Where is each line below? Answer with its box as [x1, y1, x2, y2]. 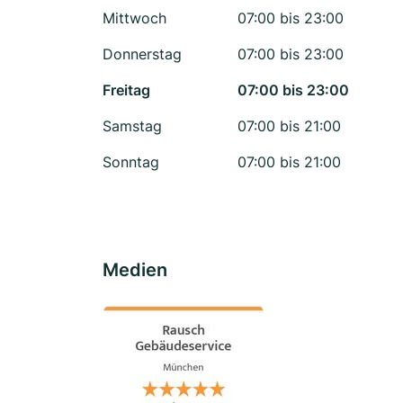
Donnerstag [103, 45, 182, 63]
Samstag [103, 117, 162, 135]
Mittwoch [103, 9, 166, 27]
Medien [103, 259, 167, 281]
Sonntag [103, 153, 159, 171]
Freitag [103, 81, 150, 99]
